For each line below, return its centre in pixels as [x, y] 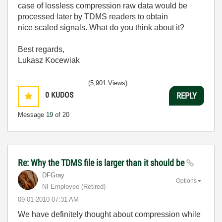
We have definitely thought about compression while [109, 215]
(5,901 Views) [108, 83]
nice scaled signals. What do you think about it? [101, 28]
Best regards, [41, 50]
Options [186, 181]
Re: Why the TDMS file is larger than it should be [102, 163]
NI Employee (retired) [74, 187]
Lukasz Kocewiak [49, 60]
